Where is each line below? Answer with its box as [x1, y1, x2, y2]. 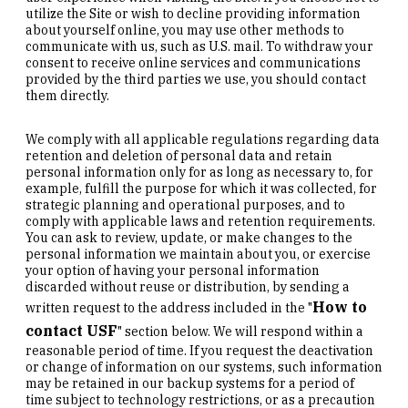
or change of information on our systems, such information [25, 358, 382, 375]
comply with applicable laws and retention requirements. [25, 212, 375, 229]
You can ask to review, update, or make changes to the [25, 229, 352, 246]
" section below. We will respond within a [117, 322, 363, 340]
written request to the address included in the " [25, 299, 312, 316]
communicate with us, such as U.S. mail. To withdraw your [25, 37, 373, 55]
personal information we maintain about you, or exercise [25, 245, 371, 262]
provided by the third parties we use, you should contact [25, 70, 366, 87]
